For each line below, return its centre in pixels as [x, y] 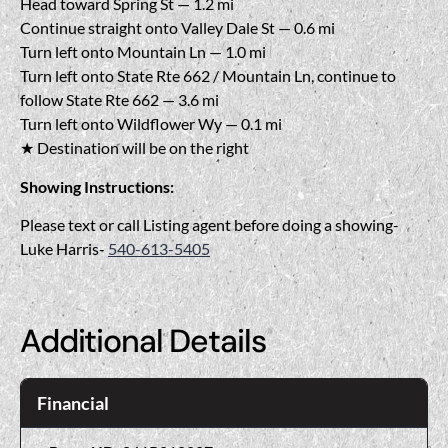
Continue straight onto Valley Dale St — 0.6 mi [177, 28]
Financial [73, 403]
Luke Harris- [64, 249]
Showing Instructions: [97, 186]
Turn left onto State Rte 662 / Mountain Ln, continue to [208, 76]
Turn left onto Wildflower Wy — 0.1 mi [151, 124]
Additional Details [143, 341]
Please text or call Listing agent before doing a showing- [209, 225]
